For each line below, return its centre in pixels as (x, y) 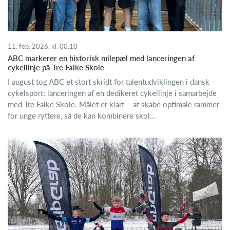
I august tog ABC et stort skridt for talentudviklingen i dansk (109, 82)
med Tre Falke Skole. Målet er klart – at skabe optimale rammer (113, 104)
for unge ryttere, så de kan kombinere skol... (82, 116)
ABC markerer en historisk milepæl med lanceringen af (101, 58)
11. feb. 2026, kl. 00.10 (43, 46)
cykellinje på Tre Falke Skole (56, 68)
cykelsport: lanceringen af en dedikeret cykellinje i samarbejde (112, 93)
